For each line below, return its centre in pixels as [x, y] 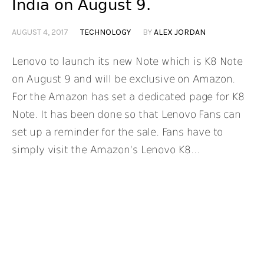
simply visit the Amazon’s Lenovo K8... [106, 150]
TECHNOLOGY [105, 32]
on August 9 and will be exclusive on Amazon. [124, 79]
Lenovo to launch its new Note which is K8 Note [127, 62]
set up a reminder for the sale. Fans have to [118, 132]
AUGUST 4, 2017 [40, 32]
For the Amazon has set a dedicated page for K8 [128, 97]
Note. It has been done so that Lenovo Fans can [126, 115]
